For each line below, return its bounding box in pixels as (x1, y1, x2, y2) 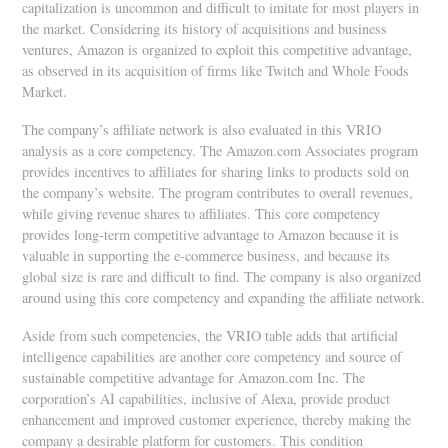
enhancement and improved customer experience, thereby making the (22, 410, 412, 430)
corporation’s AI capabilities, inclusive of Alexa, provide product (22, 389, 391, 409)
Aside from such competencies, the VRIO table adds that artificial (22, 326, 399, 346)
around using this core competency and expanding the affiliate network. (22, 288, 426, 308)
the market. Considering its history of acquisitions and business (22, 18, 388, 38)
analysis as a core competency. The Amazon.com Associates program (22, 141, 419, 161)
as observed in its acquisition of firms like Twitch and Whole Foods (22, 60, 410, 80)
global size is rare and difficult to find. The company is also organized (22, 267, 422, 287)
